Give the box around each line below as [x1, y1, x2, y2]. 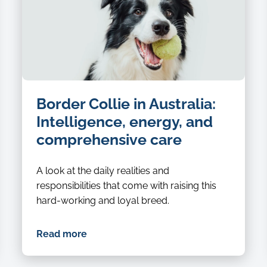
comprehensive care [36, 131, 182, 149]
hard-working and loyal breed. [36, 195, 169, 207]
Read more [36, 228, 87, 240]
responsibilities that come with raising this [36, 180, 216, 192]
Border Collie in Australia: [36, 95, 216, 113]
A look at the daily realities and [36, 165, 169, 177]
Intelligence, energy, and [36, 113, 213, 131]
